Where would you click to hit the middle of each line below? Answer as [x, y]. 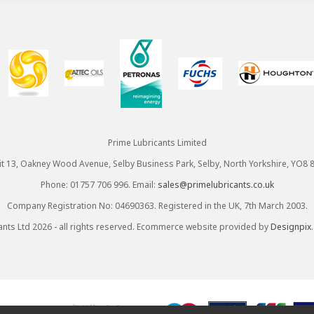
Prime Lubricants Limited [157, 142]
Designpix [291, 226]
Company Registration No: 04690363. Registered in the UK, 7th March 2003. [157, 205]
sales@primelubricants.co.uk [216, 184]
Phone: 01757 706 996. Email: [99, 184]
